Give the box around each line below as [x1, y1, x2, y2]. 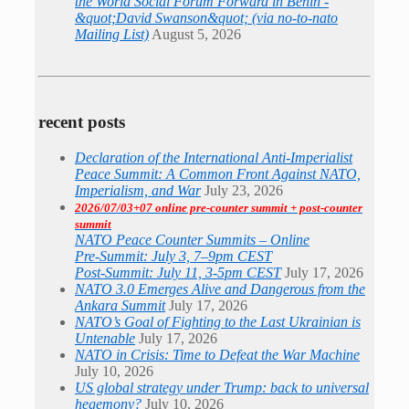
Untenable [75, 330, 135, 347]
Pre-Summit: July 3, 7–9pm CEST [75, 248, 272, 265]
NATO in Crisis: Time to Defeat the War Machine [75, 347, 360, 363]
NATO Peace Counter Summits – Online [75, 232, 309, 248]
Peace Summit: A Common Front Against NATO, [75, 166, 361, 183]
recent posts [38, 112, 125, 132]
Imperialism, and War [75, 183, 201, 199]
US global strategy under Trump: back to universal [75, 380, 369, 396]
